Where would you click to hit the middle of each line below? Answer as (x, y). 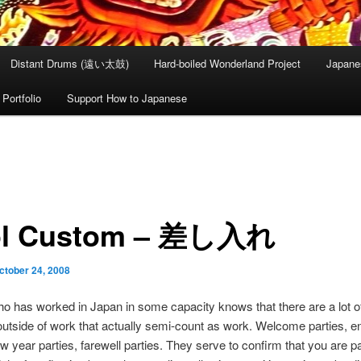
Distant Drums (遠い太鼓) (69, 64)
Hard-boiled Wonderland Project (228, 64)
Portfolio (22, 98)
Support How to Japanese (127, 98)
